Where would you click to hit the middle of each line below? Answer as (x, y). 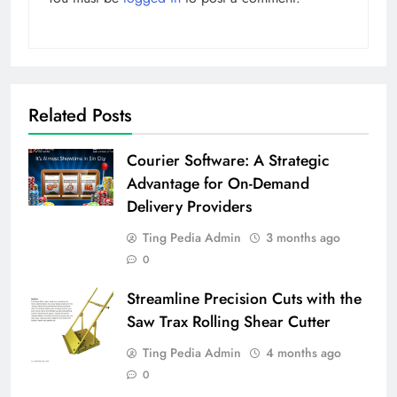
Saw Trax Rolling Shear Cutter (229, 321)
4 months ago (304, 352)
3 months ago (303, 237)
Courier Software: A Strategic (228, 160)
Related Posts (80, 115)
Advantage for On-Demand (218, 183)
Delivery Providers (189, 206)
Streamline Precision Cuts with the (244, 298)
